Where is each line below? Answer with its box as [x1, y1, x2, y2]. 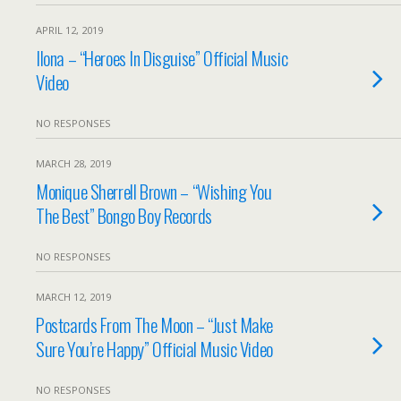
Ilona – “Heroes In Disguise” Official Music [36, 44, 288, 72]
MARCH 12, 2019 [36, 290, 111, 303]
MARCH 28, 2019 [36, 157, 111, 170]
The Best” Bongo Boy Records [36, 201, 212, 229]
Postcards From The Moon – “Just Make [36, 311, 274, 338]
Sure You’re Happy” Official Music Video [36, 335, 273, 363]
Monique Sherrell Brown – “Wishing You [36, 177, 272, 205]
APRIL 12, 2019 [36, 23, 103, 37]
